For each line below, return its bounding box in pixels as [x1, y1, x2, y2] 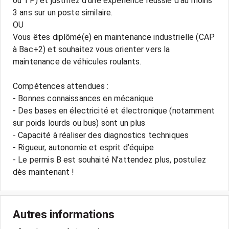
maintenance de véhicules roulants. [13, 57, 142, 66]
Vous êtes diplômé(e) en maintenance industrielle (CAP [13, 32, 215, 42]
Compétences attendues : [13, 81, 109, 91]
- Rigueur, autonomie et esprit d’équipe [13, 143, 154, 152]
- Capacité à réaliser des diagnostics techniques [13, 130, 189, 140]
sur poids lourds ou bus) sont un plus [13, 118, 146, 128]
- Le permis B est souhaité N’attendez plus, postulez [13, 155, 206, 165]
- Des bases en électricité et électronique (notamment [13, 106, 215, 116]
